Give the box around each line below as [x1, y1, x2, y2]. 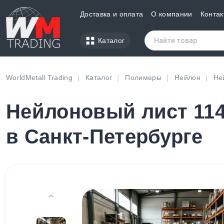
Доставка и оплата [80, 10, 143, 18]
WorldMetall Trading [6, 73, 73, 81]
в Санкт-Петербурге [6, 125, 203, 148]
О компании [151, 10, 192, 18]
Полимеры [125, 73, 161, 81]
